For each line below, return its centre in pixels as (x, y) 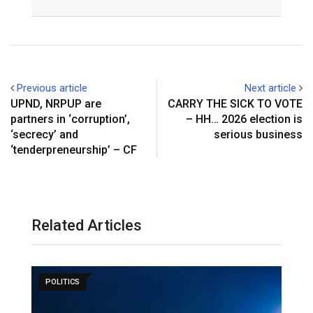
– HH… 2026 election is (244, 119)
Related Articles (87, 226)
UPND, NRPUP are (56, 104)
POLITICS (63, 282)
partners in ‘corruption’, (70, 119)
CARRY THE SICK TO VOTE (235, 104)
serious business (258, 135)
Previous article (52, 88)
